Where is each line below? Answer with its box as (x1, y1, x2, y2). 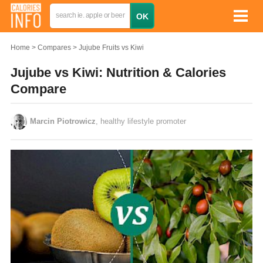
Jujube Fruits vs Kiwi (79, 43, 144, 52)
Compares (38, 43, 71, 52)
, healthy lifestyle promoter (96, 117, 186, 126)
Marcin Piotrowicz (30, 117, 96, 126)
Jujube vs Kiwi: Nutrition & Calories (11, 65, 226, 80)
